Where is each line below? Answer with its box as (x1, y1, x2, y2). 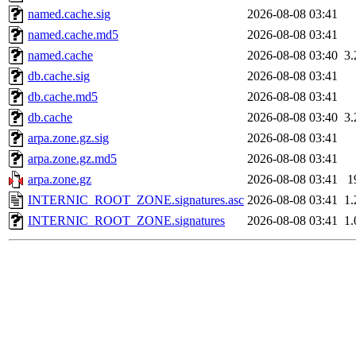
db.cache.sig (28, 69, 90, 83)
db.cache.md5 (28, 90, 98, 104)
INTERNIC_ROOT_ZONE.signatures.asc (28, 193, 244, 207)
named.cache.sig (28, 7, 110, 21)
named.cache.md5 (28, 28, 118, 42)
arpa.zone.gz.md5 (28, 152, 117, 166)
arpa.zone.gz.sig (28, 131, 109, 145)
